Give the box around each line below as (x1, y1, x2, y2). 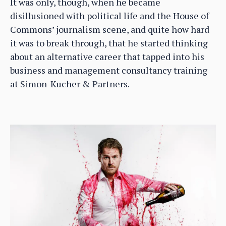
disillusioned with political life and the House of (10, 9, 209, 22)
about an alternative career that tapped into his (10, 50, 204, 63)
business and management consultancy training (10, 64, 207, 76)
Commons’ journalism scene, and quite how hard (10, 23, 209, 35)
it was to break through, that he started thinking (10, 36, 208, 49)
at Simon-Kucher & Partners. (10, 77, 130, 90)
